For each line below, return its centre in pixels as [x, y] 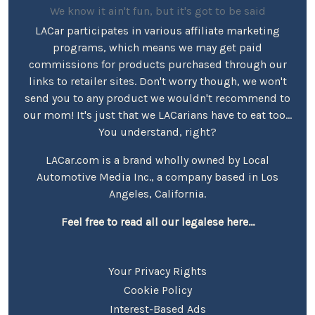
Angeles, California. [157, 193]
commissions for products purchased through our [157, 64]
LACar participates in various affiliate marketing [157, 30]
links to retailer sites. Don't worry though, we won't [157, 81]
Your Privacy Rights [157, 271]
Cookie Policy [157, 290]
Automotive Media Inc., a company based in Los [157, 176]
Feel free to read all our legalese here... [157, 221]
